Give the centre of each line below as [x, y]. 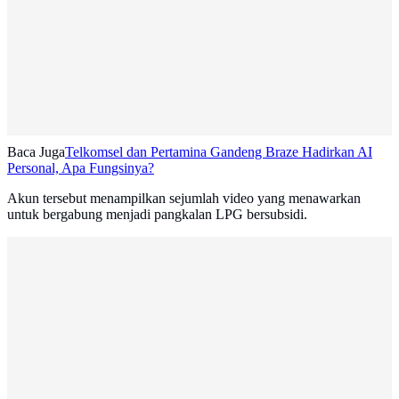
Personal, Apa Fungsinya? [81, 168]
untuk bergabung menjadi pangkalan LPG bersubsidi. [157, 215]
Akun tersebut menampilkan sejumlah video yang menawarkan [184, 199]
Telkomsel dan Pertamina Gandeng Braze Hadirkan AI [219, 152]
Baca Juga [36, 152]
